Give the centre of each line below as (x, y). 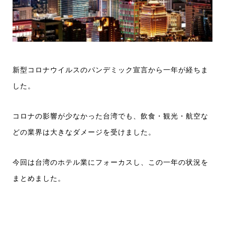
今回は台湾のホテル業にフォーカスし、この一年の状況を (110, 162)
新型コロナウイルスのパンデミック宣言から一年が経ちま (110, 70)
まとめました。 (39, 179)
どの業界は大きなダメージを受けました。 (84, 132)
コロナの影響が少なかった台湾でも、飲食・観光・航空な (110, 116)
